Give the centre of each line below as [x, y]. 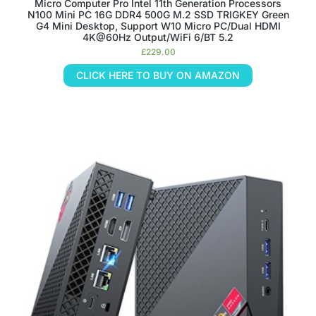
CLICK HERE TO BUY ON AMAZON [158, 75]
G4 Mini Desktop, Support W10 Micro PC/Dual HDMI [158, 26]
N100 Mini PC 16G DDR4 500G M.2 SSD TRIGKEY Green [158, 14]
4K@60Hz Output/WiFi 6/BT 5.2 [158, 37]
